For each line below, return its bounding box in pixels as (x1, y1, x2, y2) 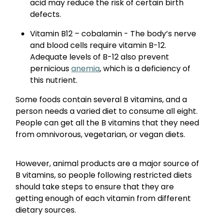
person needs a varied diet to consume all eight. (15, 105, 198, 118)
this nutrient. (30, 74, 77, 87)
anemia (71, 62, 100, 76)
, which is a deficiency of (100, 62, 190, 76)
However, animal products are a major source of (15, 157, 199, 170)
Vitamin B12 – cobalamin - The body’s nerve (30, 28, 196, 41)
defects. (30, 8, 61, 21)
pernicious (30, 62, 71, 76)
